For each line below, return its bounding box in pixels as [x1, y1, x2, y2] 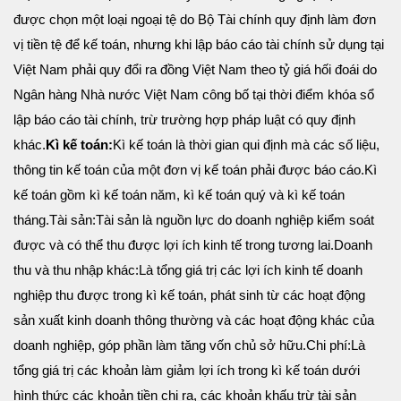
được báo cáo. [278, 162, 364, 178]
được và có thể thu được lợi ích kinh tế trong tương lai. [13, 237, 334, 253]
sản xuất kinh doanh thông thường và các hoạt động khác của [13, 312, 374, 328]
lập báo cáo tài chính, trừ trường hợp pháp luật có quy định [13, 112, 355, 128]
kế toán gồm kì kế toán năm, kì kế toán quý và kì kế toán [13, 187, 345, 203]
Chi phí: [306, 337, 351, 354]
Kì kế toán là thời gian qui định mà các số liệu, [113, 137, 380, 153]
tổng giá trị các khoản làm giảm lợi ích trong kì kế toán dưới [13, 363, 360, 379]
